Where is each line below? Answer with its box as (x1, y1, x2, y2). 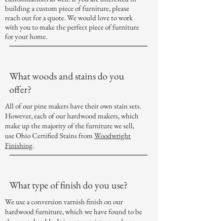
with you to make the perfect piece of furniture (5, 22, 139, 32)
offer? (9, 83, 34, 96)
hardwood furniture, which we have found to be (5, 207, 142, 217)
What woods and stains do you (9, 70, 124, 83)
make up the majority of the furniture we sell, (5, 121, 134, 131)
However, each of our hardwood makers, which (5, 111, 139, 121)
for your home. (5, 32, 49, 41)
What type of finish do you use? (9, 179, 130, 192)
